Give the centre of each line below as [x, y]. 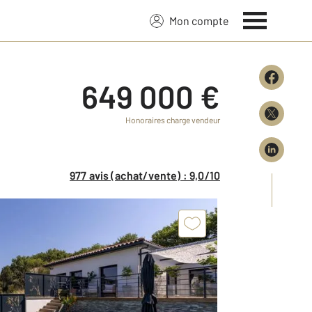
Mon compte [199, 20]
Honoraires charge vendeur [173, 120]
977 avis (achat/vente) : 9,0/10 [148, 175]
